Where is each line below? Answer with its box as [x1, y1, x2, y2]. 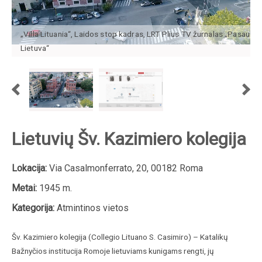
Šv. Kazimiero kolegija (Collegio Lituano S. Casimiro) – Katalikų [12, 232, 228, 242]
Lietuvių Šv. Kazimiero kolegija [12, 128, 246, 149]
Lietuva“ [20, 43, 50, 53]
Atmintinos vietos [54, 202, 129, 213]
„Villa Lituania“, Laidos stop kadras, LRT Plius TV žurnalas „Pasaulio [20, 29, 258, 39]
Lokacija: [12, 162, 47, 174]
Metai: [12, 182, 37, 194]
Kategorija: [12, 202, 54, 213]
